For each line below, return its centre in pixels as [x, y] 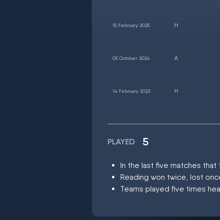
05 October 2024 [131, 58]
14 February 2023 [131, 91]
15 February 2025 [131, 25]
